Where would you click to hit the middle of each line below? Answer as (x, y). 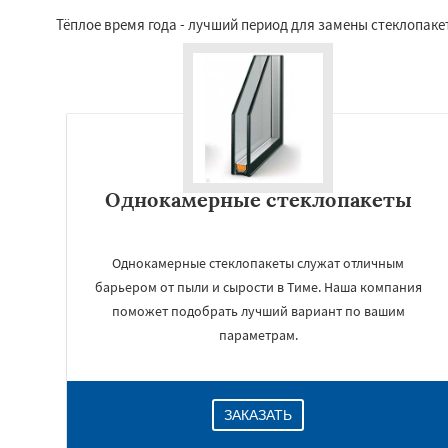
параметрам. (258, 335)
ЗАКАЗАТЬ (258, 415)
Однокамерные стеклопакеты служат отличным (258, 263)
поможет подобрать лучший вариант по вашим (258, 311)
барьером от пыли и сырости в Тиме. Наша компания (258, 287)
